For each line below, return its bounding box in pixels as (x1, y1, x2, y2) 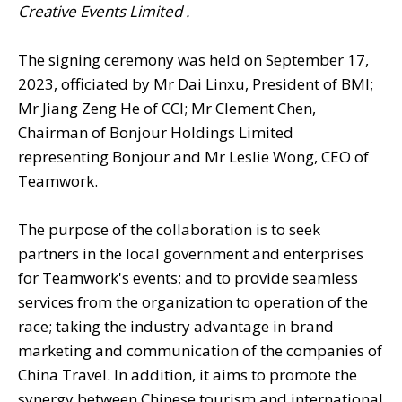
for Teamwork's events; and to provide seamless (18, 267, 358, 289)
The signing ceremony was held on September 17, (18, 49, 369, 71)
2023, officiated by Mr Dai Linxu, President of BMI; (18, 74, 373, 95)
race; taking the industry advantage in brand (18, 316, 334, 337)
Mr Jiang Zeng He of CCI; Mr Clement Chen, (18, 98, 316, 119)
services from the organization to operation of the (18, 292, 368, 313)
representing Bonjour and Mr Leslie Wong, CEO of (18, 146, 369, 168)
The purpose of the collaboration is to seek (18, 219, 320, 240)
